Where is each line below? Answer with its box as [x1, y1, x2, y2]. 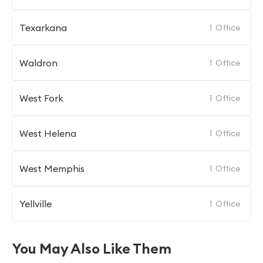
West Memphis [19, 163, 85, 174]
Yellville [19, 198, 52, 210]
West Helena [19, 127, 76, 139]
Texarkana [19, 22, 67, 33]
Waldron [19, 57, 58, 69]
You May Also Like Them [12, 240, 171, 257]
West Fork [19, 92, 63, 104]
